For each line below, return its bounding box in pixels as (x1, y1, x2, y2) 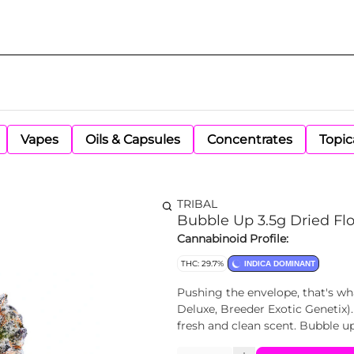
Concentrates (207, 132, 292, 147)
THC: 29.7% (181, 258, 224, 269)
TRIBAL (177, 197, 217, 211)
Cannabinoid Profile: (177, 232, 288, 246)
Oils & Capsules (85, 132, 180, 147)
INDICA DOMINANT (244, 259, 315, 268)
